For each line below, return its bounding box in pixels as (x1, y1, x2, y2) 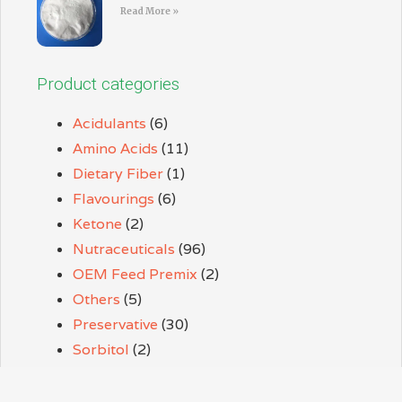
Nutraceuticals (73, 240, 175, 259)
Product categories (37, 74, 179, 95)
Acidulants (73, 114, 146, 134)
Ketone (73, 214, 122, 234)
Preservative (73, 315, 158, 335)
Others (73, 290, 120, 310)
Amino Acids (73, 139, 158, 159)
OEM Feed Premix (73, 265, 197, 284)
